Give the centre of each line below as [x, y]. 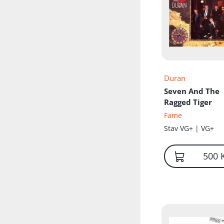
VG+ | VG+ [197, 128]
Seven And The [192, 91]
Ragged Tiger [188, 102]
